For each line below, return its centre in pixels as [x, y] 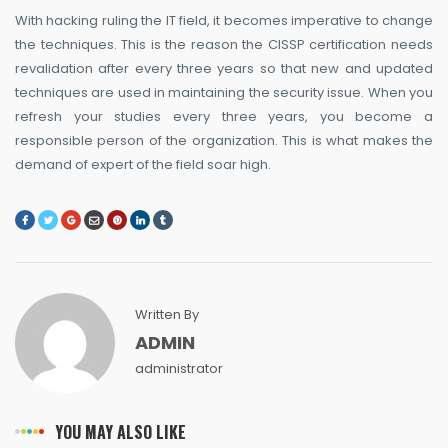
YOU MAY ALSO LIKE [120, 431]
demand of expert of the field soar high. [143, 165]
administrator [179, 368]
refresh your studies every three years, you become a [224, 117]
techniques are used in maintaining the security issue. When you [224, 93]
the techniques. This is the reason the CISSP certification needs [224, 45]
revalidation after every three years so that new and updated [224, 69]
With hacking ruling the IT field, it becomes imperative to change [224, 21]
